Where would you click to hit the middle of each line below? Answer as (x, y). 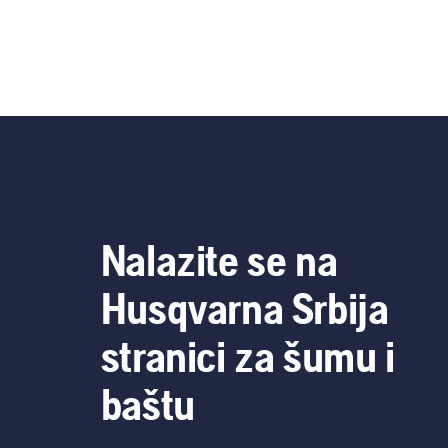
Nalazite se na (219, 260)
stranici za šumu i (247, 356)
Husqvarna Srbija (244, 308)
